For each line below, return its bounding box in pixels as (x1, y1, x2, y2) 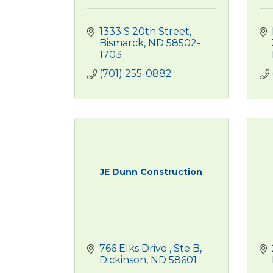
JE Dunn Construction (100, 166, 203, 177)
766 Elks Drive (99, 243, 169, 254)
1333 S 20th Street (99, 26, 190, 37)
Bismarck (99, 37, 144, 49)
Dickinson (99, 254, 146, 266)
